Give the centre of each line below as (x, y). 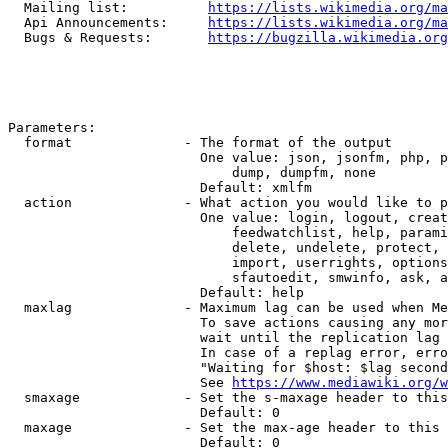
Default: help (156, 292)
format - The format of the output (200, 142)
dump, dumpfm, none (192, 172)
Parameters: (52, 127)
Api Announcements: (108, 22)
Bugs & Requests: (108, 37)
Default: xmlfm (160, 187)
